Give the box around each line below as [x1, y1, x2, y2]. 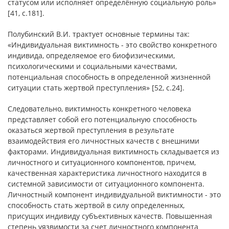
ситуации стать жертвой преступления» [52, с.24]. [8, 83, 185, 93]
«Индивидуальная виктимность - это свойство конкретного [8, 40, 217, 50]
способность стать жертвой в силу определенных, [8, 200, 185, 210]
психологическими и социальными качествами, [8, 61, 177, 71]
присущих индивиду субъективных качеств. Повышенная [8, 211, 212, 221]
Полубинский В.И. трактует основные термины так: [8, 29, 190, 39]
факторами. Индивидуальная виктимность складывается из [8, 147, 219, 156]
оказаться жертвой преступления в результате [8, 125, 174, 135]
